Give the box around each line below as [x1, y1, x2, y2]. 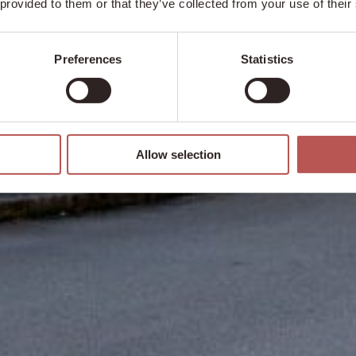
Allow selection [135, 147, 221, 161]
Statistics [241, 52, 293, 66]
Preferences [54, 52, 122, 66]
